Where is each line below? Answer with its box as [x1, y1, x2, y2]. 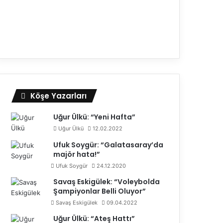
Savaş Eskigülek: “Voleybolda [53, 176, 160, 187]
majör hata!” [53, 149, 101, 159]
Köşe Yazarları [30, 90, 87, 101]
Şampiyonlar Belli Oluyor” [53, 186, 146, 196]
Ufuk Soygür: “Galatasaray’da [53, 139, 164, 150]
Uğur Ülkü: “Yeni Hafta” [53, 111, 136, 122]
